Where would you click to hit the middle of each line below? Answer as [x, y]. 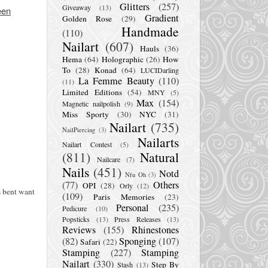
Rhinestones [155, 229]
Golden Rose [87, 18]
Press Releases [138, 219]
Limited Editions [92, 92]
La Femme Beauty [116, 80]
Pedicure [74, 208]
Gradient [162, 18]
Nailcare [109, 159]
